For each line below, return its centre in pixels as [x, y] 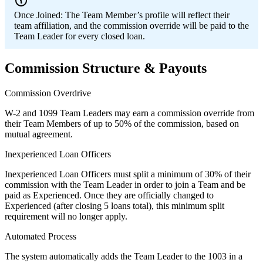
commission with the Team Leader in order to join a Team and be [125, 184]
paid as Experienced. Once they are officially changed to [109, 195]
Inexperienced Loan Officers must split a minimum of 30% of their [128, 174]
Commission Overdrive [48, 93]
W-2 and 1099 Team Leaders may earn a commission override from [129, 113]
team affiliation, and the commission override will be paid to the [131, 26]
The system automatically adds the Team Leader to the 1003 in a [124, 256]
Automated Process [41, 236]
